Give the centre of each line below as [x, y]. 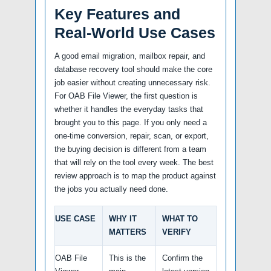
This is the [127, 258]
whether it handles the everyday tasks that [129, 109]
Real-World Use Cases [135, 32]
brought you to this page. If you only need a [131, 122]
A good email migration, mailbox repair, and [130, 56]
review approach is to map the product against [135, 175]
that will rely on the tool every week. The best [134, 162]
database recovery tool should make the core [133, 69]
